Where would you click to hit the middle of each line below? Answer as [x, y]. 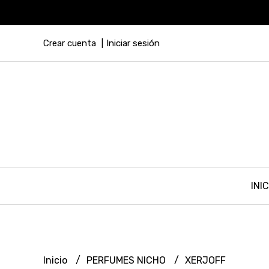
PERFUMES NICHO [127, 260]
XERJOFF [205, 260]
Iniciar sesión [133, 43]
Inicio [56, 260]
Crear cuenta [70, 43]
